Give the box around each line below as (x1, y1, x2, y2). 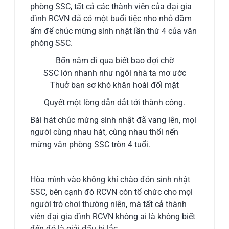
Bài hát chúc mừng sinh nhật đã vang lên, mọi (30, 115, 197, 125)
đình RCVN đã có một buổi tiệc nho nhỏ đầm (30, 14, 192, 24)
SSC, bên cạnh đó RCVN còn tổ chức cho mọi (30, 187, 193, 197)
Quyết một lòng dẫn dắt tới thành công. (44, 98, 185, 108)
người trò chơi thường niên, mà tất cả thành (30, 199, 187, 210)
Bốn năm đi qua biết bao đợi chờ (55, 56, 174, 66)
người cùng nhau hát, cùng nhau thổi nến (30, 127, 179, 138)
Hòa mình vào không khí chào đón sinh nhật (30, 175, 191, 185)
